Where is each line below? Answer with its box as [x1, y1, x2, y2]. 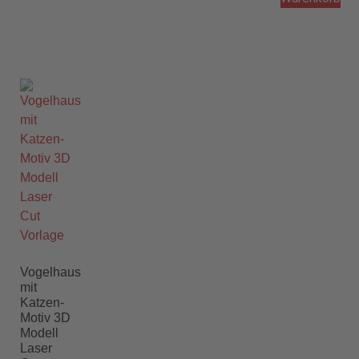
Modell [20, 325, 58, 340]
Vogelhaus [20, 264, 81, 279]
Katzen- [20, 295, 64, 309]
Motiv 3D [20, 310, 71, 325]
